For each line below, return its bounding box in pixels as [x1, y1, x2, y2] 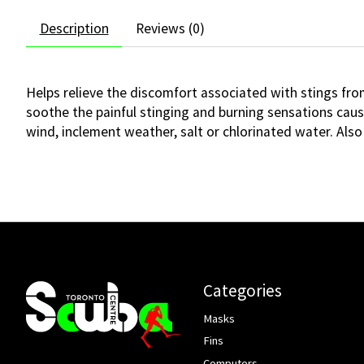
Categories [202, 279, 282, 302]
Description [39, 19, 109, 37]
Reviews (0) [135, 19, 205, 37]
